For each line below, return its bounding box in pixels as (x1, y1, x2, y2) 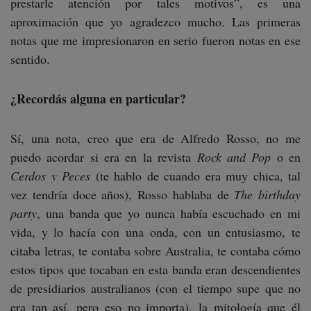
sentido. (10, 50, 50, 67)
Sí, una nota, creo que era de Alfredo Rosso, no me (10, 129, 301, 146)
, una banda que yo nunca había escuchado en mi (37, 204, 301, 221)
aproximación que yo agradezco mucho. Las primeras (10, 12, 301, 30)
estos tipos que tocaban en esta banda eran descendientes (10, 260, 301, 278)
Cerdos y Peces (10, 167, 90, 184)
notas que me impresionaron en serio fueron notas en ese (10, 31, 301, 49)
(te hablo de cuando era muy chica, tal (90, 167, 301, 184)
